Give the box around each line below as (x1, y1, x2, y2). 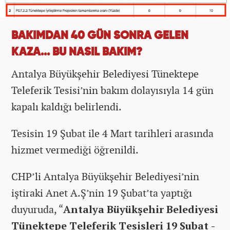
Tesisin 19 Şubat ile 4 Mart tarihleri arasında (11, 126, 214, 140)
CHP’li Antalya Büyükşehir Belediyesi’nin (11, 169, 199, 183)
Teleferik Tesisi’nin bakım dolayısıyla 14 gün (11, 83, 214, 97)
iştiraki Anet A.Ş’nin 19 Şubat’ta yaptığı (11, 185, 192, 200)
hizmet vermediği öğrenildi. (11, 142, 139, 157)
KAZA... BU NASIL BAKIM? (11, 46, 142, 58)
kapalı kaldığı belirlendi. (11, 99, 122, 113)
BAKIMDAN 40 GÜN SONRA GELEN (11, 30, 188, 42)
